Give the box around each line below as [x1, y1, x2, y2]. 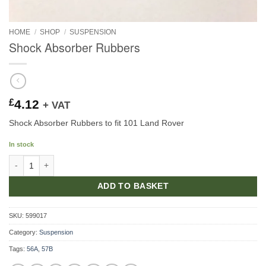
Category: [9, 228, 39, 236]
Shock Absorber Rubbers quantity [8, 156, 133, 165]
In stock [9, 141, 34, 148]
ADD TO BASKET [97, 181, 169, 191]
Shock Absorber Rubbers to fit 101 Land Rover [9, 118, 184, 128]
